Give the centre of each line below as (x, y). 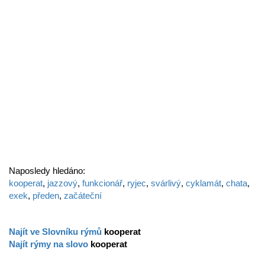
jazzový (62, 183)
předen (46, 195)
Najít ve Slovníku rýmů (56, 232)
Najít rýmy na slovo (50, 244)
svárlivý (166, 183)
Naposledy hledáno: (47, 171)
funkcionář (102, 183)
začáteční (83, 195)
